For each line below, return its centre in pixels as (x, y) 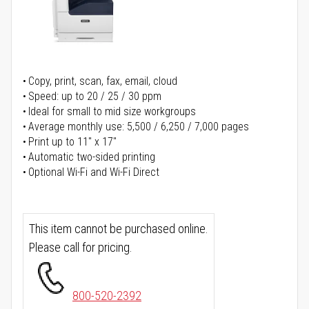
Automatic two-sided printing (92, 157)
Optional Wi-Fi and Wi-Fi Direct (94, 172)
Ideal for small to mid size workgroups (112, 112)
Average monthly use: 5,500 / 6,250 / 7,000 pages (139, 127)
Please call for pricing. (81, 248)
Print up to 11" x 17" (72, 142)
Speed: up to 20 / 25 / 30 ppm (95, 97)
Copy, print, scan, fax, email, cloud (103, 81)
